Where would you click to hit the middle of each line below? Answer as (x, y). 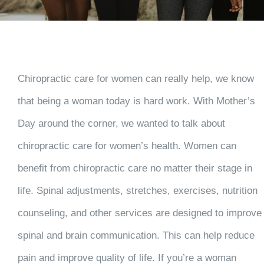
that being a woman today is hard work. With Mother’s (136, 101)
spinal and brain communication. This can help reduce (136, 235)
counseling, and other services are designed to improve (139, 213)
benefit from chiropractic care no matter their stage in (135, 168)
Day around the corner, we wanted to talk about (121, 123)
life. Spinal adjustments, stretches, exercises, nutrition (137, 191)
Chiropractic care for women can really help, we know (136, 79)
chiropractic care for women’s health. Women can (127, 146)
